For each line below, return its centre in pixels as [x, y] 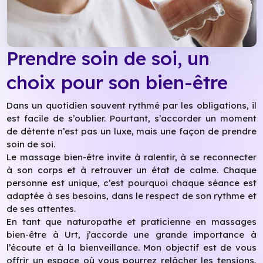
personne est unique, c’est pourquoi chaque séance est [131, 183]
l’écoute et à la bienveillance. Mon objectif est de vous [131, 247]
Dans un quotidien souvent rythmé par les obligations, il [131, 105]
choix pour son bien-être [117, 82]
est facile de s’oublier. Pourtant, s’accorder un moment [131, 118]
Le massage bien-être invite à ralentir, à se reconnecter [131, 157]
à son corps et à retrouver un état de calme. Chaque [131, 170]
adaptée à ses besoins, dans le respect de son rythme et [131, 195]
